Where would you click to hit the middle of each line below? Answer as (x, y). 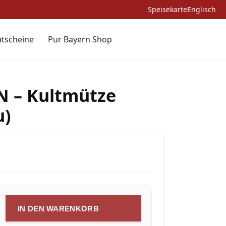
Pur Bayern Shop (80, 39)
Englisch (202, 9)
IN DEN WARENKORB (58, 208)
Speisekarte (167, 9)
